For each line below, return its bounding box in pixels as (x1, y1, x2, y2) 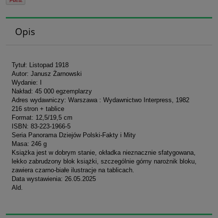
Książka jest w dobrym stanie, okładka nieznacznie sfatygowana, (12, 149, 196, 157)
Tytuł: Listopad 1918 (12, 61, 69, 69)
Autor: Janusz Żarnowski (12, 70, 82, 78)
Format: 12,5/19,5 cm (12, 114, 73, 122)
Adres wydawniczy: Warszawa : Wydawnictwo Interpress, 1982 (12, 96, 189, 104)
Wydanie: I (12, 79, 42, 87)
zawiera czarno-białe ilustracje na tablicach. (12, 166, 134, 174)
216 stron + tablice (12, 105, 64, 113)
